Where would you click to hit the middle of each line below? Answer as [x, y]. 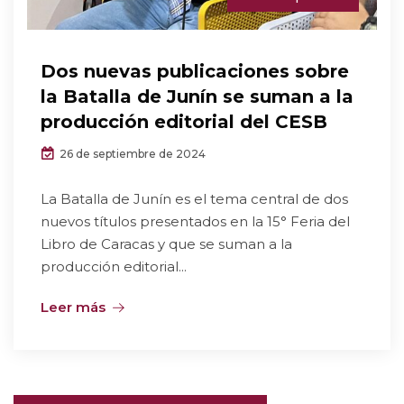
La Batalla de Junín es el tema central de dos [194, 199]
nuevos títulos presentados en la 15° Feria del [195, 222]
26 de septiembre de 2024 [131, 154]
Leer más [73, 308]
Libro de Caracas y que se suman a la [166, 244]
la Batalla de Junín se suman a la [197, 97]
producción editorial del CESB [184, 122]
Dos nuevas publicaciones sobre [195, 72]
